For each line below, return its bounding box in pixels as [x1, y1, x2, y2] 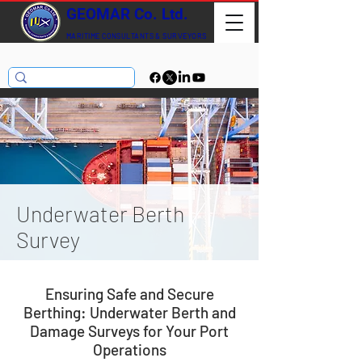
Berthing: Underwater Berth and [23, 303, 236, 322]
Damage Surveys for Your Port [30, 322, 229, 340]
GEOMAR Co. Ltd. [66, 5, 188, 23]
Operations [92, 340, 166, 359]
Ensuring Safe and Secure [44, 284, 214, 303]
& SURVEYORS [154, 32, 207, 40]
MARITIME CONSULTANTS [66, 32, 154, 40]
